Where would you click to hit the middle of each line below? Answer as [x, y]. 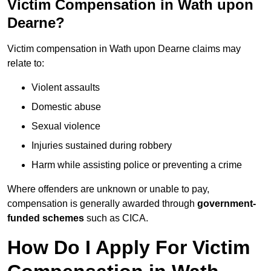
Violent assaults [66, 88]
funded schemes [46, 218]
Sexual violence [66, 126]
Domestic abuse [66, 107]
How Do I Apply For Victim [129, 248]
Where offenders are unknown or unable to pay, [108, 189]
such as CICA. [116, 218]
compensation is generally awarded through [102, 204]
